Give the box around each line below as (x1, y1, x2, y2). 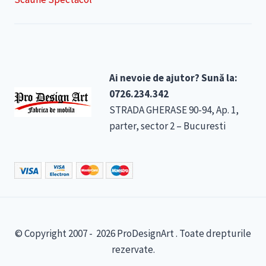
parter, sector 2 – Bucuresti (109, 119, 226, 132)
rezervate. (111, 243, 155, 256)
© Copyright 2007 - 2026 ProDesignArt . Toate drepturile (15, 227, 251, 240)
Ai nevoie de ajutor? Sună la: (109, 71, 238, 84)
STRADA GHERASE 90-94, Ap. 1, (109, 103, 239, 116)
